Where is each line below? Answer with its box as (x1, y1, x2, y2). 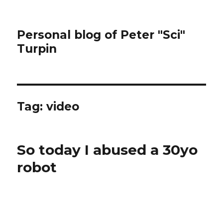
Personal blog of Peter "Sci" (17, 28, 186, 42)
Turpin (17, 42, 57, 56)
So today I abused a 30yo (17, 141, 198, 158)
